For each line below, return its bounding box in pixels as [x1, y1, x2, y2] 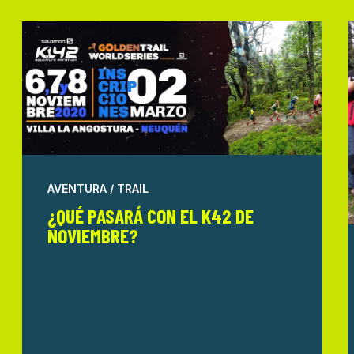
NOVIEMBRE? [47, 222, 138, 247]
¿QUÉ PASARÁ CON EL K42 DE [47, 202, 254, 228]
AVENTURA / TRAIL [47, 181, 149, 195]
